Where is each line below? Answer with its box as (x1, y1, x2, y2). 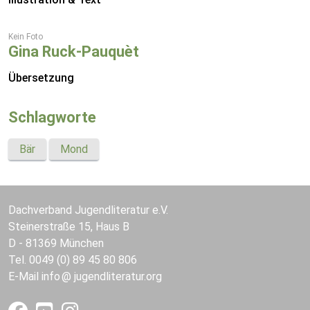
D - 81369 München (8, 237, 104, 250)
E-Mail (8, 270, 42, 283)
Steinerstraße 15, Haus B (8, 220, 129, 233)
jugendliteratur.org (74, 270, 162, 283)
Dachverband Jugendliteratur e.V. (8, 203, 168, 217)
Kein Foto (8, 32, 43, 42)
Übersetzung (8, 71, 74, 84)
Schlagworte (8, 109, 96, 126)
